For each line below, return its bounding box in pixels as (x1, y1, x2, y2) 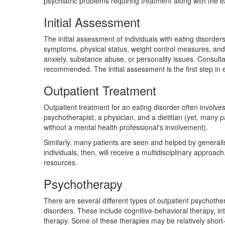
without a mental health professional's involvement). (44, 122, 208, 132)
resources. (44, 157, 77, 167)
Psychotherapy (44, 175, 123, 192)
